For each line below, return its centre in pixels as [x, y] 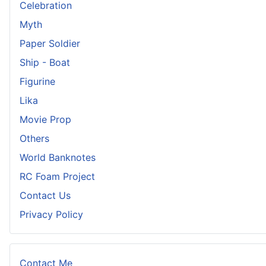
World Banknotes [58, 158]
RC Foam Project [57, 177]
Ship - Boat [45, 63]
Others [34, 139]
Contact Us [45, 196]
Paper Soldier [50, 44]
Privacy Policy [51, 215]
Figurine [37, 82]
